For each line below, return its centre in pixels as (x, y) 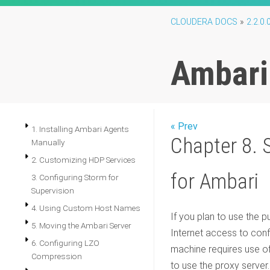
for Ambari (215, 181)
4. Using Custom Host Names (86, 208)
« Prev (184, 126)
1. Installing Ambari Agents (80, 129)
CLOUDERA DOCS (204, 22)
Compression (57, 256)
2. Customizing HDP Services (83, 160)
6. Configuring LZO (65, 243)
